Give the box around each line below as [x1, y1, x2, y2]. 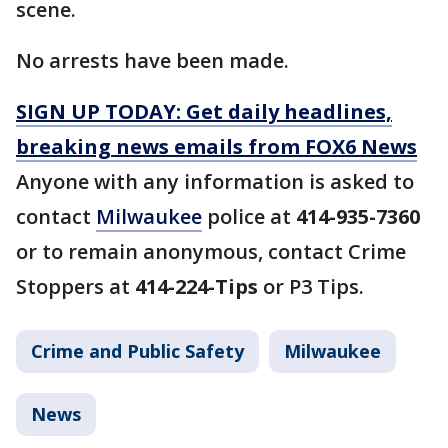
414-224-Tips [135, 273, 258, 301]
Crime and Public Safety [31, 339, 244, 364]
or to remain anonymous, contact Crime [16, 238, 406, 266]
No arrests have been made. [16, 47, 294, 75]
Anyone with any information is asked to [16, 168, 414, 196]
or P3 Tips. [258, 273, 369, 301]
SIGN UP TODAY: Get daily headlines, [16, 98, 392, 126]
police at [202, 203, 296, 231]
